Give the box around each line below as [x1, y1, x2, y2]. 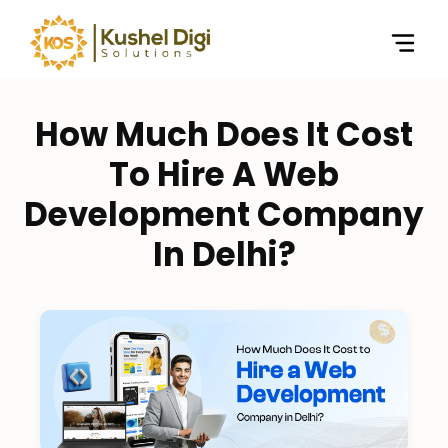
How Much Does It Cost [35, 112, 413, 157]
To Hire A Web [109, 152, 339, 197]
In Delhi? [152, 232, 296, 277]
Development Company [24, 192, 424, 237]
